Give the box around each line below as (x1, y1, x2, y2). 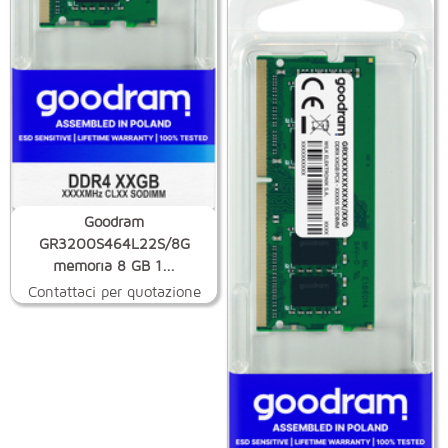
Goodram (84, 212, 145, 230)
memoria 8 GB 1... (53, 256, 176, 274)
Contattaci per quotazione (27, 282, 201, 300)
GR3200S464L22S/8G (38, 234, 190, 252)
